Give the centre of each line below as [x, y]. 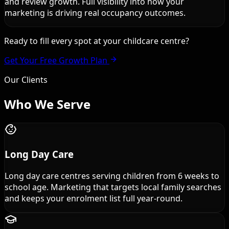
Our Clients [26, 80]
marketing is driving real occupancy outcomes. [95, 13]
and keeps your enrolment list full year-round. [94, 198]
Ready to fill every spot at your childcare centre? [97, 41]
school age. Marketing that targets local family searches [113, 187]
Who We [30, 104]
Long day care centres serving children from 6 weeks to [112, 176]
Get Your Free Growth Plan [56, 61]
